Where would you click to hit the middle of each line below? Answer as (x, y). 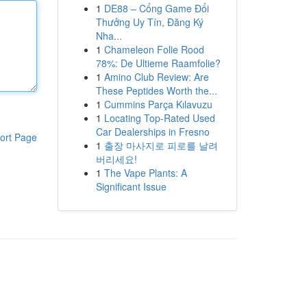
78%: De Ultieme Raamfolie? (158, 63)
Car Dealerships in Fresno (152, 132)
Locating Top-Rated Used (159, 118)
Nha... (109, 36)
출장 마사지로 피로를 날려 (161, 145)
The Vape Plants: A (145, 173)
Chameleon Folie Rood (154, 49)
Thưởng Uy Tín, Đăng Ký (149, 22)
